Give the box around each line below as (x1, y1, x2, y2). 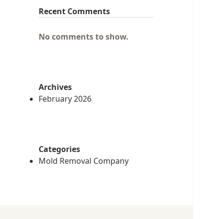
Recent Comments (38, 6, 110, 17)
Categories (38, 144, 80, 154)
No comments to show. (38, 31, 129, 43)
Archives (38, 82, 72, 93)
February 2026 (38, 93, 91, 105)
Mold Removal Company (38, 155, 129, 166)
